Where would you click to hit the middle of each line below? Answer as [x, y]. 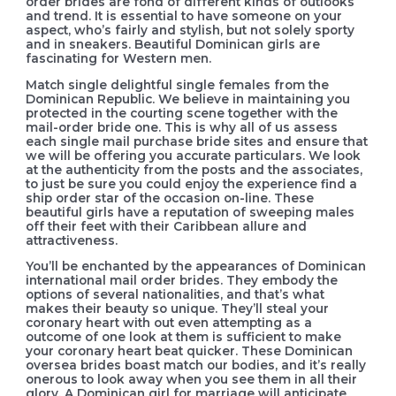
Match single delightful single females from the [178, 84]
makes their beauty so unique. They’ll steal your [178, 309]
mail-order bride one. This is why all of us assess [182, 127]
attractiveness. [72, 240]
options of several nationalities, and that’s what [175, 295]
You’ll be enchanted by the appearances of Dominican [196, 267]
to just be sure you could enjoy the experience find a [192, 183]
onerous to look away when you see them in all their [192, 380]
